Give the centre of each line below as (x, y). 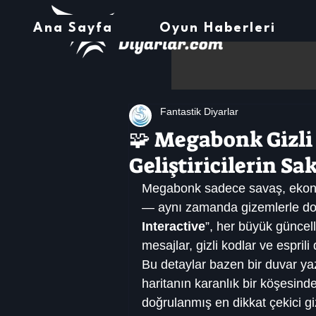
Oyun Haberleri (218, 28)
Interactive (174, 226)
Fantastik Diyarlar (199, 111)
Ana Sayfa (73, 28)
